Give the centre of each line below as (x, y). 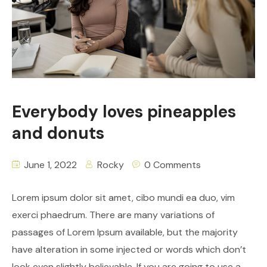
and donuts (58, 133)
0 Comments (173, 165)
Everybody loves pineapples (124, 112)
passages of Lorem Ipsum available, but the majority (125, 232)
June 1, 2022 (49, 165)
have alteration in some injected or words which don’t (129, 250)
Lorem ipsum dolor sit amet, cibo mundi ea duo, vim (123, 198)
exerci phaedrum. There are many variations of (113, 215)
